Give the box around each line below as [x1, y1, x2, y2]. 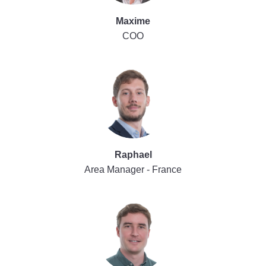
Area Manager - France [84, 164, 182, 175]
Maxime [116, 16, 150, 27]
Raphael [114, 150, 152, 160]
